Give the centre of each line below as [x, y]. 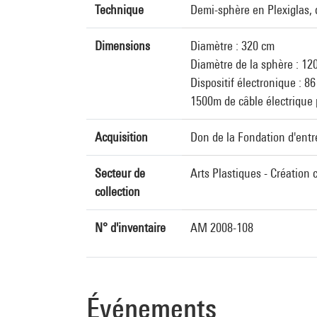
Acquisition [121, 137]
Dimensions [122, 46]
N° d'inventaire [130, 227]
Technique [119, 10]
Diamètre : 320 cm [232, 46]
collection [117, 191]
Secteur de [120, 173]
